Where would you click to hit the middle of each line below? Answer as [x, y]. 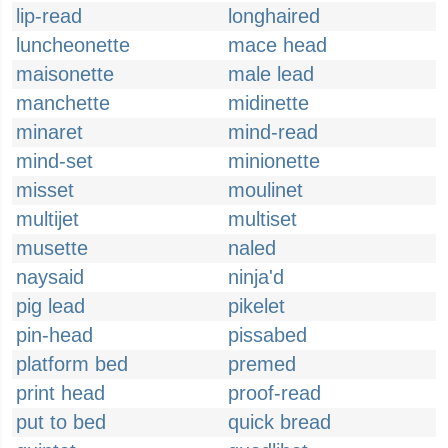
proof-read [274, 393]
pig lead [50, 306]
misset [45, 190]
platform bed [72, 364]
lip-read [49, 16]
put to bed [61, 422]
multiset [262, 219]
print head [60, 393]
